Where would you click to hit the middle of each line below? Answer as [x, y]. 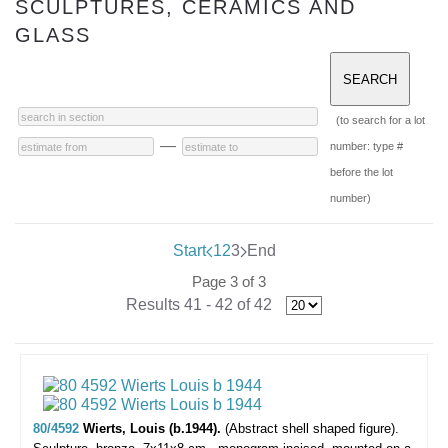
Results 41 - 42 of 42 [199, 304]
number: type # [366, 146]
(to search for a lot [380, 120]
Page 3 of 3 [229, 281]
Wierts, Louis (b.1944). [154, 428]
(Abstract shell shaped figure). [312, 428]
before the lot [361, 172]
